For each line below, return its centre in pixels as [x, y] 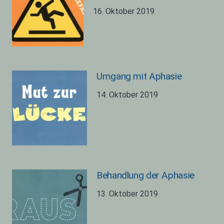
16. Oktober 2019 [124, 11]
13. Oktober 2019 [127, 193]
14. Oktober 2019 [127, 94]
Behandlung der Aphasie [145, 175]
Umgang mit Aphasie [139, 76]
